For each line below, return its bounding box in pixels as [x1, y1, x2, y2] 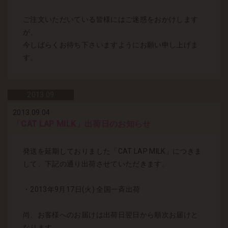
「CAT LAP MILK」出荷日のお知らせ [13, 119, 151, 129]
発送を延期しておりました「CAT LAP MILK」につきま [23, 147, 202, 156]
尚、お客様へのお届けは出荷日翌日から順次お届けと [23, 211, 198, 219]
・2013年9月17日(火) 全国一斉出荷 [23, 185, 140, 194]
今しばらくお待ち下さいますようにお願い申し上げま [23, 41, 198, 49]
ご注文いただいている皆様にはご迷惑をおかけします [23, 15, 198, 24]
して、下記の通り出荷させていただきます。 [23, 160, 169, 168]
